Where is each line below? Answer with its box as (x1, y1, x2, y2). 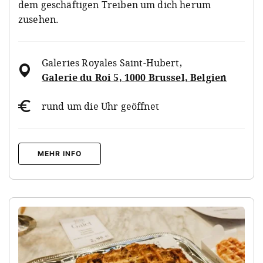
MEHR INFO (38, 149, 82, 158)
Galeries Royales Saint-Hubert (42, 56, 180, 69)
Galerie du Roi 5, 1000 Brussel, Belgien (42, 70, 227, 84)
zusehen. (18, 12, 59, 26)
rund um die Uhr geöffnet (42, 99, 159, 113)
